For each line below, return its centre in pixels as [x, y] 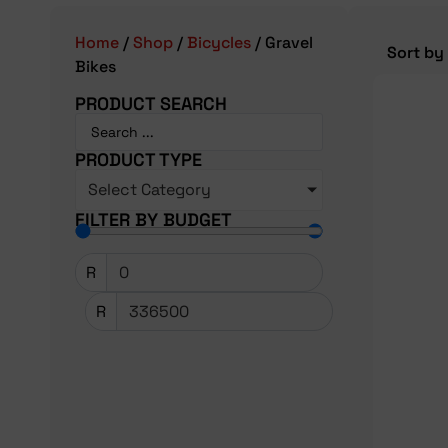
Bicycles [219, 43]
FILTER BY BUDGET [153, 220]
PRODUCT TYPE [138, 160]
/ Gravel [282, 43]
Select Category [149, 190]
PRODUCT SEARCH [151, 104]
